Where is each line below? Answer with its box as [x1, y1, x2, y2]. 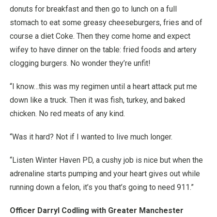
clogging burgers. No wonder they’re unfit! [10, 59, 151, 68]
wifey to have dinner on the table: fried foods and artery [10, 45, 197, 54]
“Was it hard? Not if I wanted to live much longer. [10, 132, 172, 141]
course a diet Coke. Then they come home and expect [10, 31, 190, 41]
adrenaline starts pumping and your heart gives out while [10, 169, 200, 178]
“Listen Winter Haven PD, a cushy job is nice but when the [10, 155, 203, 165]
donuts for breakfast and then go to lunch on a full [10, 4, 177, 14]
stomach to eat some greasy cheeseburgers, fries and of [10, 18, 202, 27]
